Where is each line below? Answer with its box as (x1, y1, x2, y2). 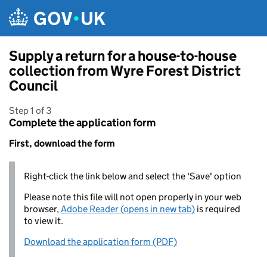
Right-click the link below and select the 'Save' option (24, 170, 241, 182)
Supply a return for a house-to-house (9, 47, 237, 64)
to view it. (24, 215, 63, 226)
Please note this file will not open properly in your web (24, 191, 241, 203)
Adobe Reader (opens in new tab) (61, 203, 195, 215)
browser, (24, 203, 61, 215)
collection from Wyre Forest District (9, 62, 241, 79)
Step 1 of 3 (9, 105, 52, 116)
